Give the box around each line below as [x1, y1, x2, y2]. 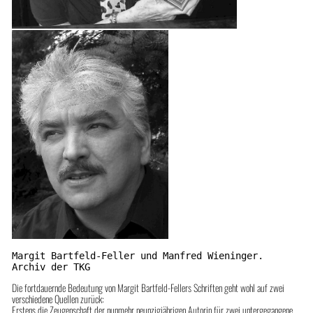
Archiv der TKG [11, 261, 90, 273]
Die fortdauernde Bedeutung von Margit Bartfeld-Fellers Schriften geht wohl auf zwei [11, 280, 284, 296]
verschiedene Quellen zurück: [11, 291, 104, 307]
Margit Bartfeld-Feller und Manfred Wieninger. [11, 250, 263, 262]
